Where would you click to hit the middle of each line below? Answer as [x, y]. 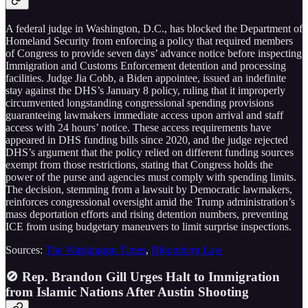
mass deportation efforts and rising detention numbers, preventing [147, 214]
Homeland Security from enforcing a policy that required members [149, 41]
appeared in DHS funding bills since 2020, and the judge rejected [147, 140]
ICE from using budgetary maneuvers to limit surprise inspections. [148, 226]
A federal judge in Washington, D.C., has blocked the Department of [154, 28]
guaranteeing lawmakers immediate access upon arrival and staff [144, 115]
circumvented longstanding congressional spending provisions [140, 102]
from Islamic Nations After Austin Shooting [127, 291]
